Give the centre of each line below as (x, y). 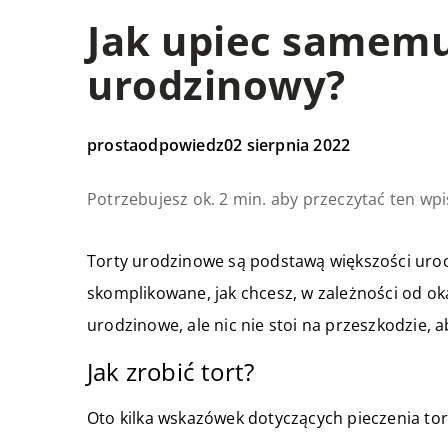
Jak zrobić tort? (171, 371)
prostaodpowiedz (155, 144)
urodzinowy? (216, 84)
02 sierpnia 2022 (287, 144)
